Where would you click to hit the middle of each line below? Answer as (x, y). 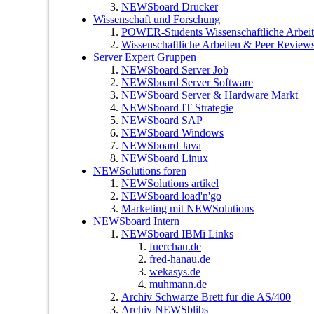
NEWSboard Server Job (175, 69)
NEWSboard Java (161, 145)
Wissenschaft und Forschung (157, 19)
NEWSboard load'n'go (171, 196)
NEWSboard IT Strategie (177, 107)
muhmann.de (178, 284)
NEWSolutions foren (140, 170)
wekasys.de (175, 271)
